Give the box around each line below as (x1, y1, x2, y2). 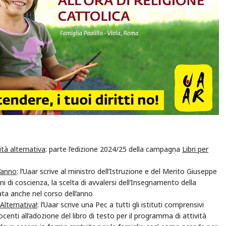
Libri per (182, 144, 208, 154)
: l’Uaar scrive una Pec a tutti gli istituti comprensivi (37, 199, 204, 209)
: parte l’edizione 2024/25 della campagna (45, 144, 182, 154)
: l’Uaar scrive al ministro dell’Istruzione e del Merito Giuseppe (17, 166, 217, 176)
